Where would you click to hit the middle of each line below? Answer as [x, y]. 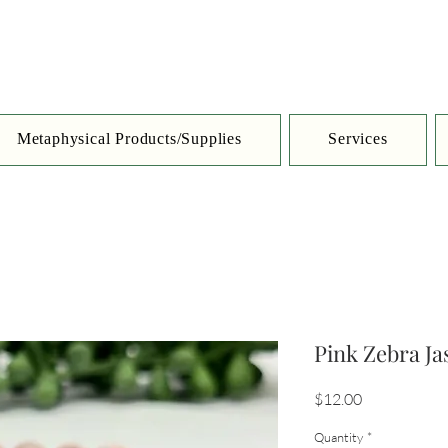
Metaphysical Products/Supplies [129, 139]
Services [358, 139]
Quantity [338, 436]
